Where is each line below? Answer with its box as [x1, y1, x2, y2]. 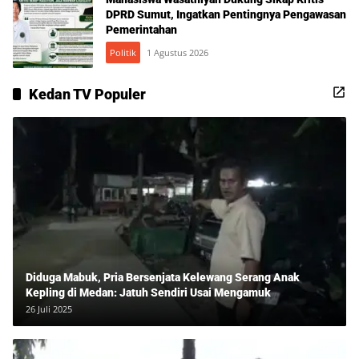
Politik [110, 46, 136, 59]
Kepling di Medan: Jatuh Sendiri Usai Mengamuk [26, 286, 271, 300]
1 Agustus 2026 [147, 46, 208, 59]
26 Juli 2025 [26, 303, 72, 316]
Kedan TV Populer [29, 85, 146, 103]
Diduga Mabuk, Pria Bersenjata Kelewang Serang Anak [26, 271, 300, 284]
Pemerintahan [106, 23, 177, 37]
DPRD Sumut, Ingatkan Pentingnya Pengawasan [106, 8, 346, 22]
